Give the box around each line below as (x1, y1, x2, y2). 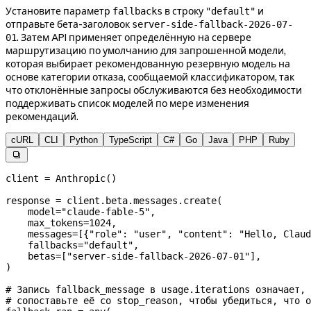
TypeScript (109, 135, 152, 146)
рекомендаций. (6, 110, 78, 124)
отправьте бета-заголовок (6, 18, 132, 31)
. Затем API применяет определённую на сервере (17, 31, 251, 44)
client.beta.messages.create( (61, 195, 222, 207)
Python (69, 135, 98, 146)
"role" (89, 228, 122, 240)
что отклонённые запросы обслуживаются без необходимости (6, 84, 302, 97)
